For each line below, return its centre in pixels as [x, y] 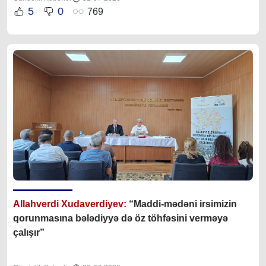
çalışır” [29, 233]
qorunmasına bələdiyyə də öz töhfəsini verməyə [121, 218]
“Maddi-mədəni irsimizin [183, 204]
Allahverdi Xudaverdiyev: [70, 204]
